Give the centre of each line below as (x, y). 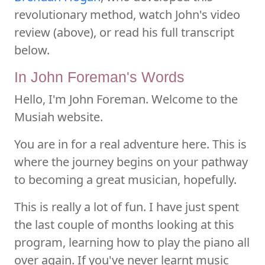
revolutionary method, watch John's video (127, 14)
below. (32, 50)
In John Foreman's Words (99, 77)
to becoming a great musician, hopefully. (125, 179)
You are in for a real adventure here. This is (130, 144)
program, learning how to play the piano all (132, 242)
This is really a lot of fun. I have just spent (127, 206)
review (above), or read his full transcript (124, 32)
